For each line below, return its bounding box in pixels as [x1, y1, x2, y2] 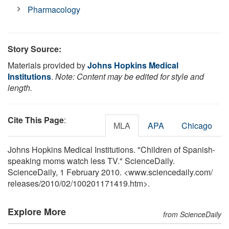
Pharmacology [28, 3, 81, 15]
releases [8, 177, 39, 189]
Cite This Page [8, 113, 64, 126]
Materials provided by [8, 59, 87, 71]
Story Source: [8, 42, 61, 55]
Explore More [8, 204, 66, 218]
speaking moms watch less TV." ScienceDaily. [8, 154, 175, 167]
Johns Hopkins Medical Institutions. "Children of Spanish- [8, 143, 215, 155]
